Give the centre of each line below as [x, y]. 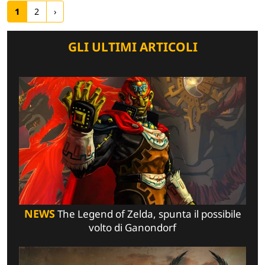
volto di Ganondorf [132, 227]
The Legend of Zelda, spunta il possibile [148, 214]
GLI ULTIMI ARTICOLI [132, 47]
